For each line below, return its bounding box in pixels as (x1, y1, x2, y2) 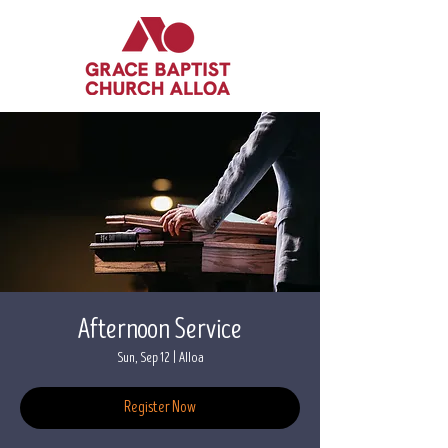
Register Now (124, 398, 196, 417)
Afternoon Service (78, 313, 242, 346)
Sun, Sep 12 (116, 349, 170, 366)
